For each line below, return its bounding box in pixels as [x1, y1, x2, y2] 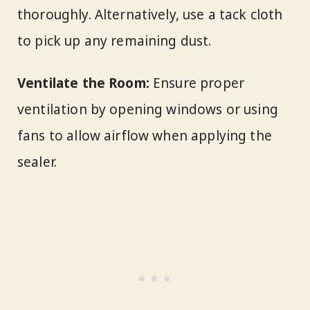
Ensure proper [149, 73, 245, 92]
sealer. [17, 152, 57, 171]
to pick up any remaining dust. [17, 31, 212, 50]
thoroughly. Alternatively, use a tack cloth [17, 5, 283, 24]
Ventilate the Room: [17, 73, 149, 92]
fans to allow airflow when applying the [17, 126, 272, 145]
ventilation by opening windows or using [17, 100, 278, 118]
